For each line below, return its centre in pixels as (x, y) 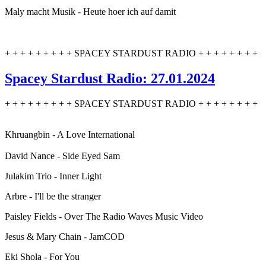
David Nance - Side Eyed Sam (62, 156)
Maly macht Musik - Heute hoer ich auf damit (90, 12)
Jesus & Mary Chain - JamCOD (65, 237)
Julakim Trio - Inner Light (53, 176)
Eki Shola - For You (42, 257)
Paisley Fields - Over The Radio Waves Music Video (104, 217)
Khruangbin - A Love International (70, 135)
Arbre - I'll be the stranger (53, 197)
